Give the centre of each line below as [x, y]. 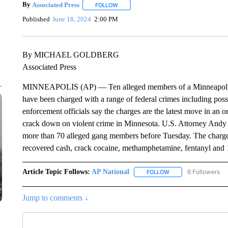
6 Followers [203, 172]
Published [36, 19]
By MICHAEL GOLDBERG [70, 55]
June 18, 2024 [72, 19]
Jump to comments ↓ [55, 198]
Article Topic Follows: [56, 172]
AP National [110, 172]
